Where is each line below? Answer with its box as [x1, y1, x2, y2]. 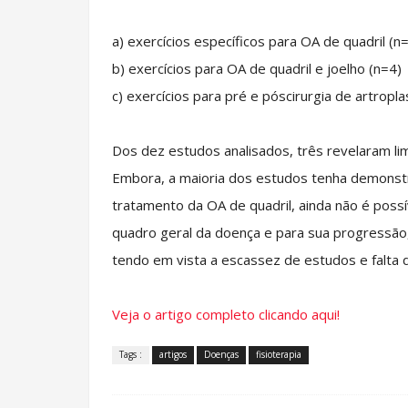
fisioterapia [256, 348, 301, 361]
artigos [159, 348, 187, 361]
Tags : [119, 348, 142, 361]
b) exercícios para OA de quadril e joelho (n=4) [112, 59, 405, 77]
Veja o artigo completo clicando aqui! [112, 305, 340, 323]
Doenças [204, 348, 239, 361]
